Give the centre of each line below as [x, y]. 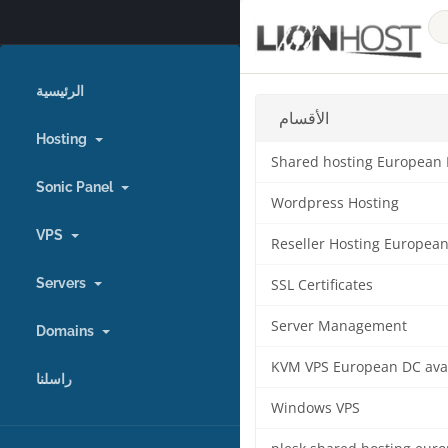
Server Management [339, 326]
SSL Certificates [322, 285]
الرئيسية [60, 91]
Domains [68, 331]
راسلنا [54, 379]
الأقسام [304, 118]
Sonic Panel [77, 187]
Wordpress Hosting [335, 203]
